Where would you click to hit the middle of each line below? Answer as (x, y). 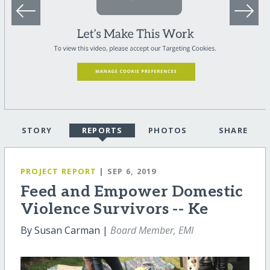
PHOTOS (168, 130)
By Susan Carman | (65, 230)
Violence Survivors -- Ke (114, 209)
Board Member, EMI (152, 230)
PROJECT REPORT (58, 171)
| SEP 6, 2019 (128, 171)
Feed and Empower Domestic (132, 192)
